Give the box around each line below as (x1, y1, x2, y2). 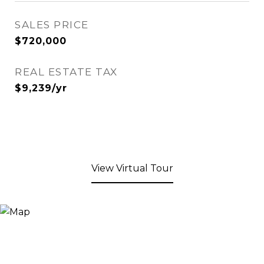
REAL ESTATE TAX (15, 66, 118, 78)
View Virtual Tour (91, 163, 173, 174)
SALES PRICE (15, 19, 89, 31)
